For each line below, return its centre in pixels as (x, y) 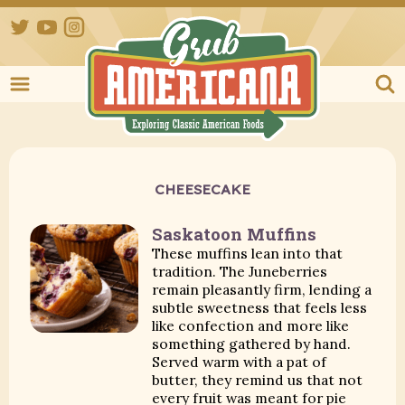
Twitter (54, 24)
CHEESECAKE (202, 188)
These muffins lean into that (248, 254)
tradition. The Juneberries (240, 272)
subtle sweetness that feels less (260, 308)
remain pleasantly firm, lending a (262, 290)
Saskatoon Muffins (235, 234)
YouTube (85, 24)
